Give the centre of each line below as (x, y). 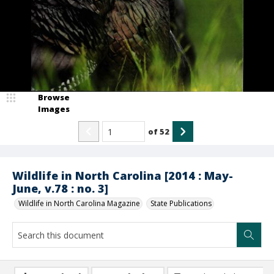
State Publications (181, 203)
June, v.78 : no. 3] (60, 188)
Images (54, 109)
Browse (54, 97)
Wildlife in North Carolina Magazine (79, 203)
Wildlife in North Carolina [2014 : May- (123, 176)
